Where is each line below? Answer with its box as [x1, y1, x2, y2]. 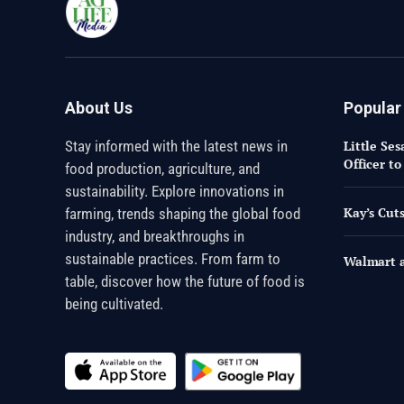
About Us [65, 97, 133, 117]
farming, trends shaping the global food [65, 204, 300, 223]
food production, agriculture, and [65, 159, 260, 178]
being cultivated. [65, 294, 163, 313]
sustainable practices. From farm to [65, 249, 280, 268]
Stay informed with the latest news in [65, 136, 288, 155]
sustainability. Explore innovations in [65, 181, 284, 200]
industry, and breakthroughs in [65, 226, 244, 245]
